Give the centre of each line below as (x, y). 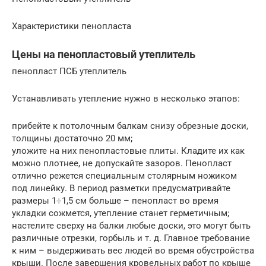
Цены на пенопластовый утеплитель (104, 55)
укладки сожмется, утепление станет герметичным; (121, 213)
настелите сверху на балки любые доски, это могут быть (131, 226)
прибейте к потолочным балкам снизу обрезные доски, (130, 126)
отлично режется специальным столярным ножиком (124, 176)
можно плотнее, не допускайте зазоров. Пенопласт (122, 164)
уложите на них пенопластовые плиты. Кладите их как (128, 151)
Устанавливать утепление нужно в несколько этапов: (126, 99)
